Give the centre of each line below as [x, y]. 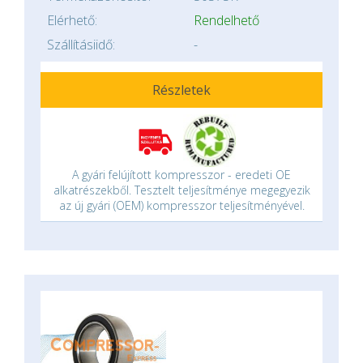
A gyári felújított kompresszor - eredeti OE [181, 175]
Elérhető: [72, 20]
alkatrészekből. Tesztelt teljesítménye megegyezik [181, 190]
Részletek [181, 90]
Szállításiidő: [81, 45]
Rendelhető [226, 20]
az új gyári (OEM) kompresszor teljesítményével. [181, 205]
